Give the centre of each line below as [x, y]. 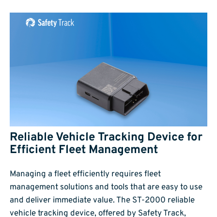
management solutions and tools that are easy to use [106, 187]
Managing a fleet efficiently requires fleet [85, 174]
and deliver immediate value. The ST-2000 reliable [102, 200]
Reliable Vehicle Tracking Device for [106, 137]
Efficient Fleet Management [84, 150]
